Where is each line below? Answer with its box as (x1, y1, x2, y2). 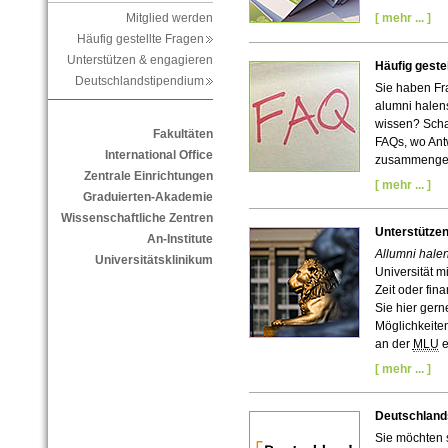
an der (374, 337, 413, 352)
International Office (104, 148, 213, 163)
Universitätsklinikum (94, 253, 213, 268)
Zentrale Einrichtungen (83, 169, 213, 184)
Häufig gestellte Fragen (76, 32, 213, 47)
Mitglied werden (125, 11, 213, 26)
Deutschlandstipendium (74, 74, 213, 89)
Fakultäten (152, 127, 213, 142)
